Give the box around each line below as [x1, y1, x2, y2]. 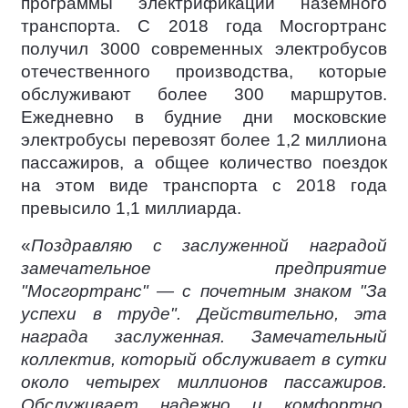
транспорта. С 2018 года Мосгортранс [21, 15, 387, 36]
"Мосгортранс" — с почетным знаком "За [21, 280, 387, 301]
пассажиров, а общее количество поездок [21, 152, 387, 172]
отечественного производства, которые [21, 61, 387, 81]
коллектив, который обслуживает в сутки [21, 349, 387, 369]
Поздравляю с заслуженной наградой [31, 235, 387, 255]
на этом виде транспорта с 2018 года [21, 175, 387, 195]
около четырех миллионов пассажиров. [21, 372, 387, 392]
